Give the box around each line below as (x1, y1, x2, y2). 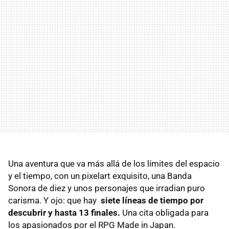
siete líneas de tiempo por (101, 195, 203, 205)
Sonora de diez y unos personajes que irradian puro (8, 182, 205, 193)
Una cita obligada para (122, 207, 209, 218)
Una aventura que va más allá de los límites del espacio (8, 158, 220, 169)
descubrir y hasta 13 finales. (8, 207, 122, 218)
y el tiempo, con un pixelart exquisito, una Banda (8, 170, 192, 181)
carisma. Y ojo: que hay (8, 195, 101, 205)
